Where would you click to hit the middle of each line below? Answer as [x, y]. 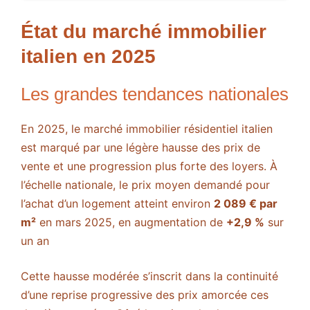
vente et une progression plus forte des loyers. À [149, 166]
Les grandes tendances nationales [155, 94]
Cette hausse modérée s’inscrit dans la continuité [149, 276]
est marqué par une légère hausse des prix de [140, 148]
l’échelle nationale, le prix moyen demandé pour [145, 185]
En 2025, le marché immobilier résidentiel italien [147, 129]
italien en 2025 [88, 57]
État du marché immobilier [144, 32]
